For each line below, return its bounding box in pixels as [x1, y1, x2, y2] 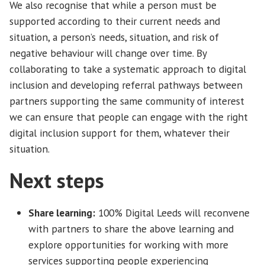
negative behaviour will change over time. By [9, 46, 206, 60]
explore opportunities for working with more [28, 238, 228, 252]
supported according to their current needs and [9, 14, 220, 28]
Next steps [9, 167, 104, 195]
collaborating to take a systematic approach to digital [9, 62, 246, 76]
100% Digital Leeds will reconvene [95, 206, 250, 220]
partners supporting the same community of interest [9, 93, 244, 108]
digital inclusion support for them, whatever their [9, 125, 230, 140]
